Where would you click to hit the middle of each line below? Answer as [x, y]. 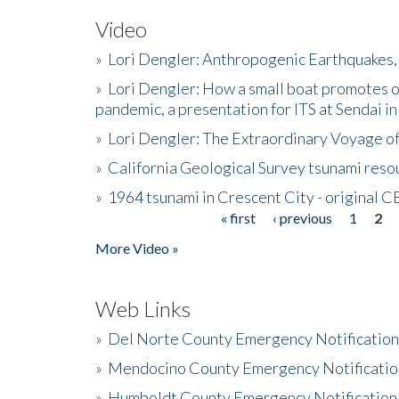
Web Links [143, 308]
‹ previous [302, 217]
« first [238, 217]
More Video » [137, 248]
